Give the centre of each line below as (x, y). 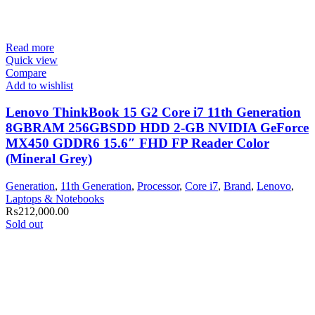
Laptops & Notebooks (55, 199)
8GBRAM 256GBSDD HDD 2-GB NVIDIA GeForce (157, 128)
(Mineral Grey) (49, 159)
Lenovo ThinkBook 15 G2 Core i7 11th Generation (153, 112)
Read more (30, 47)
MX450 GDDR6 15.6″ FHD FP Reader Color (137, 143)
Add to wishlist (39, 85)
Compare (26, 72)
